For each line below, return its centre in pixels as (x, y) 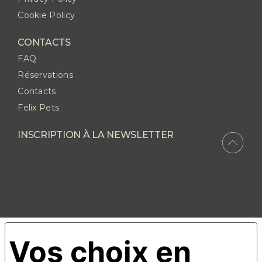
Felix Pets (39, 108)
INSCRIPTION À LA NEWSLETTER (96, 135)
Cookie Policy (46, 15)
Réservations (45, 75)
